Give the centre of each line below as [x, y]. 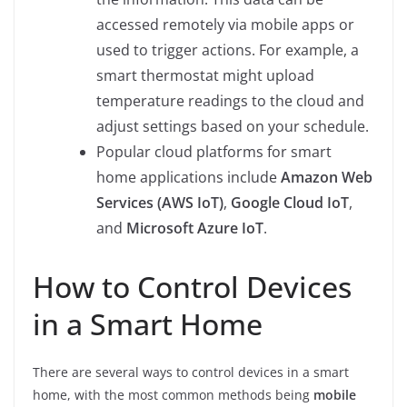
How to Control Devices [192, 286]
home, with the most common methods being [173, 394]
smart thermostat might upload [205, 75]
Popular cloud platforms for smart [214, 151]
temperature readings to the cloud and [230, 100]
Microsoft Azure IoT [195, 228]
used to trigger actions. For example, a [228, 50]
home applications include [189, 177]
